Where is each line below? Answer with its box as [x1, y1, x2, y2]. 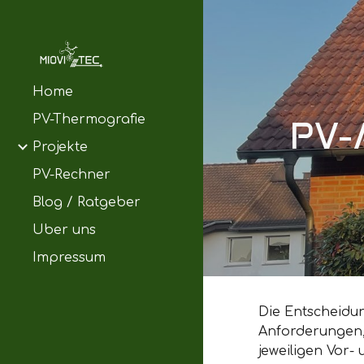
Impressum [32, 250, 106, 265]
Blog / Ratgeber [32, 195, 141, 210]
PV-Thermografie [32, 112, 145, 127]
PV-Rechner [32, 167, 110, 182]
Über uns [32, 223, 96, 237]
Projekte [32, 140, 88, 154]
